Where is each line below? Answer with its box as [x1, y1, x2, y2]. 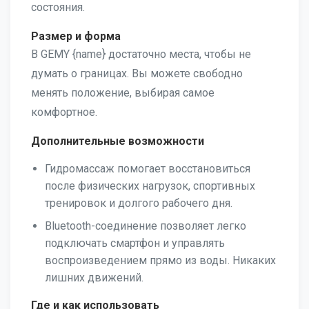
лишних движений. [45, 271, 143, 284]
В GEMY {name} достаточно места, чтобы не [31, 48, 251, 61]
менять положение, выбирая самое [31, 86, 215, 99]
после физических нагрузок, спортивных [45, 179, 255, 192]
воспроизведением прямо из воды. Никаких [45, 254, 276, 267]
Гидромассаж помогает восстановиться [45, 162, 250, 175]
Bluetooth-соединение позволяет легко [45, 219, 246, 232]
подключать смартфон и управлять [45, 237, 225, 250]
